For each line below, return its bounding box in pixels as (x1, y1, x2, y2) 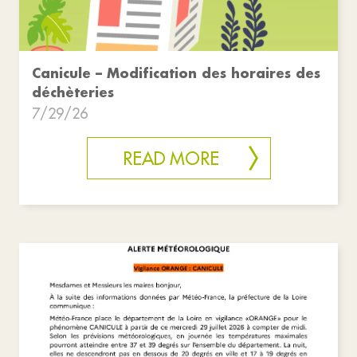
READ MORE (122, 147, 219, 171)
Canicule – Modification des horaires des (32, 65, 320, 82)
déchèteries (32, 84, 114, 101)
